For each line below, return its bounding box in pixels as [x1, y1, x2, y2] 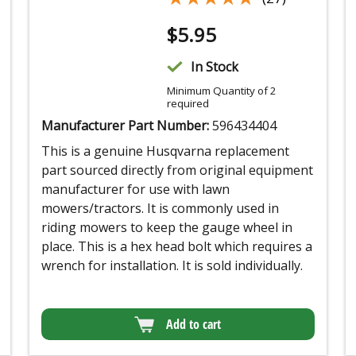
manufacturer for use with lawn [41, 180, 230, 199]
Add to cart [166, 315, 222, 334]
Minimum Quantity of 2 [167, 83, 277, 99]
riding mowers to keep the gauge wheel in [41, 219, 292, 237]
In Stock [191, 58, 239, 76]
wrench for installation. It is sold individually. [41, 257, 303, 275]
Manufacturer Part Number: [41, 117, 212, 135]
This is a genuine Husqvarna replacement [41, 142, 289, 161]
